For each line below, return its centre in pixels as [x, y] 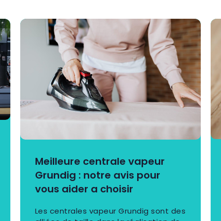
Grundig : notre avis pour [97, 175]
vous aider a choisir [84, 189]
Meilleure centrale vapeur [100, 161]
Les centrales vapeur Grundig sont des [110, 211]
